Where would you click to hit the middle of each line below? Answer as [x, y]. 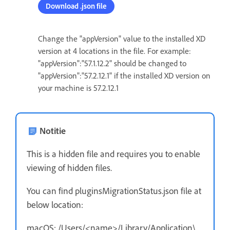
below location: [55, 204]
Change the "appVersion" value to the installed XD [122, 38]
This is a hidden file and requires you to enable [113, 153]
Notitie [53, 130]
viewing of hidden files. [69, 167]
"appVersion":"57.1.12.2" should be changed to [112, 63]
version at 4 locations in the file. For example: [114, 51]
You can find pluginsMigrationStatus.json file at [114, 190]
